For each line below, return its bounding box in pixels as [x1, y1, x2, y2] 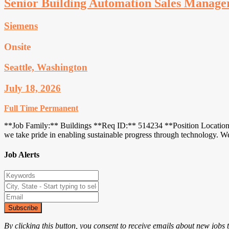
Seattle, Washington [4, 62, 87, 73]
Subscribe [8, 204, 38, 212]
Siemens [4, 20, 38, 31]
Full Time [4, 103, 38, 112]
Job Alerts [4, 150, 39, 159]
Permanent [40, 103, 78, 112]
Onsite [4, 41, 31, 52]
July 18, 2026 [4, 83, 61, 94]
